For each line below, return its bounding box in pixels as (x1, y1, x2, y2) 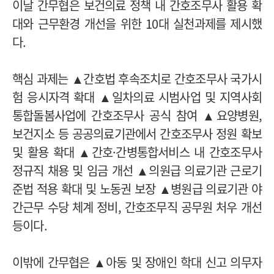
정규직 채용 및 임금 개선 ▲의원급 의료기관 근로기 (12, 161, 262, 179)
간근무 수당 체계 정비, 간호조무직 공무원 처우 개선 (12, 198, 262, 216)
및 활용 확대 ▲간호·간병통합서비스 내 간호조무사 (12, 143, 262, 161)
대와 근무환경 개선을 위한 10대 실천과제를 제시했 (12, 14, 262, 32)
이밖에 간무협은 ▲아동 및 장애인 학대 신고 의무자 (12, 253, 262, 271)
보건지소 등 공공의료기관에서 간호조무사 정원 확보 (12, 124, 262, 143)
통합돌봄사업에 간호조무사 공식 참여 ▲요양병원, (12, 106, 262, 124)
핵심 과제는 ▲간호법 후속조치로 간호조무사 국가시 (12, 69, 262, 87)
